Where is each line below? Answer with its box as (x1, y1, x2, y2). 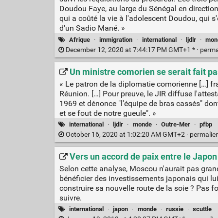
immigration (99, 36, 133, 43)
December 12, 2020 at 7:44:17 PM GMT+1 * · (64, 45, 200, 54)
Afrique (69, 36, 91, 43)
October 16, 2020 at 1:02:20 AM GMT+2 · (64, 130, 190, 139)
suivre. (59, 193, 82, 202)
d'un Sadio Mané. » (59, 23, 125, 33)
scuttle (192, 205, 212, 213)
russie (165, 205, 183, 213)
